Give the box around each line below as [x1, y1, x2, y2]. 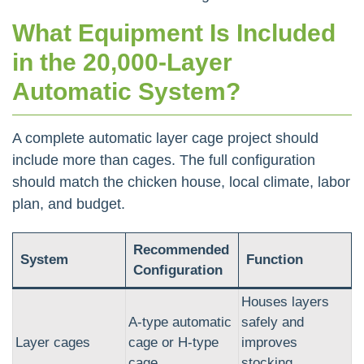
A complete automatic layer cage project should [12, 129, 318, 146]
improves [241, 334, 297, 350]
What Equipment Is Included [12, 19, 336, 46]
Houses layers [241, 293, 329, 310]
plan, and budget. [12, 195, 125, 212]
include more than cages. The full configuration [12, 151, 315, 168]
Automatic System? [12, 77, 240, 105]
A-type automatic [128, 314, 232, 330]
